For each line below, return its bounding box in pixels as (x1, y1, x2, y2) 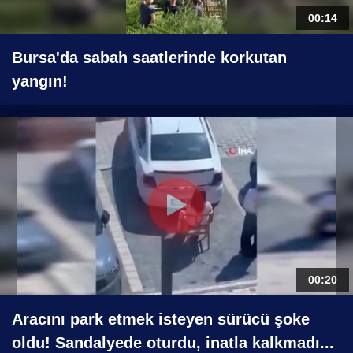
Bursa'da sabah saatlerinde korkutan (12, 48, 287, 66)
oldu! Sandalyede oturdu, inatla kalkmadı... (12, 333, 334, 351)
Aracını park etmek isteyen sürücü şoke (12, 310, 310, 328)
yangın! (12, 72, 68, 90)
